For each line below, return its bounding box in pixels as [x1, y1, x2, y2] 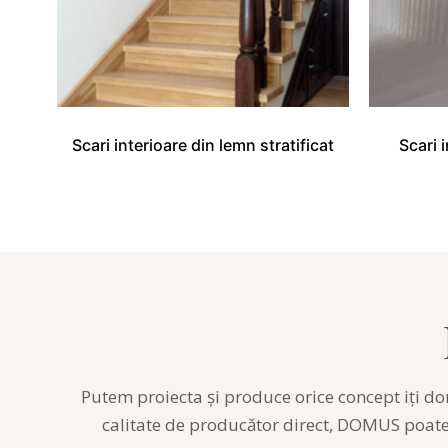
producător [189, 412, 279, 436]
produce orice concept [220, 384, 404, 408]
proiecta [137, 384, 203, 408]
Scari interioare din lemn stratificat [71, 134, 334, 155]
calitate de [102, 412, 189, 436]
